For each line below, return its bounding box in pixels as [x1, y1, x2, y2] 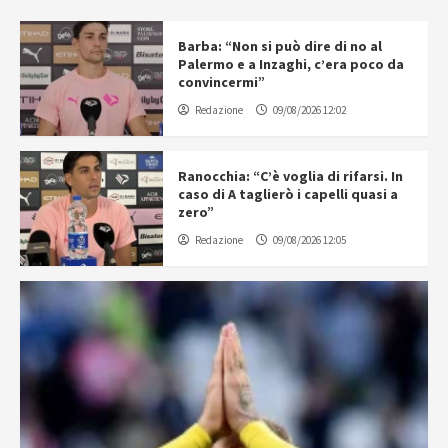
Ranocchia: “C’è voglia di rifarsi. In [177, 166, 403, 185]
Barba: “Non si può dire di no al [177, 36, 382, 55]
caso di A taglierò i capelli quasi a [177, 184, 398, 203]
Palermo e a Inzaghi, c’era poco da [177, 54, 404, 73]
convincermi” [177, 72, 265, 91]
